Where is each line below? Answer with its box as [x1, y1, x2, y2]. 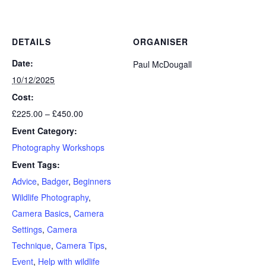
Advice [12, 175, 37, 187]
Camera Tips [56, 239, 104, 251]
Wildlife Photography [12, 191, 88, 203]
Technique [12, 239, 51, 251]
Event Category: [12, 125, 77, 137]
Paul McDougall [133, 58, 192, 70]
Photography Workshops [12, 141, 104, 153]
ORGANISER [133, 36, 188, 47]
